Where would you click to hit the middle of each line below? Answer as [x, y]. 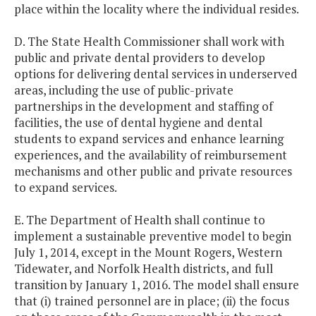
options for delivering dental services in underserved [156, 74]
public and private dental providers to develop [140, 58]
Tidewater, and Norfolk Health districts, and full [144, 269]
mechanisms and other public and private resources [153, 171]
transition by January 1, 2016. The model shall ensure [157, 285]
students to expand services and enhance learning [149, 139]
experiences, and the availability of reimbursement [151, 155]
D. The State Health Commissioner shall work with [149, 42]
